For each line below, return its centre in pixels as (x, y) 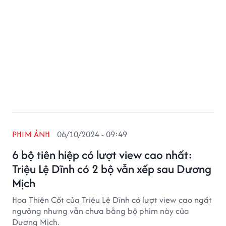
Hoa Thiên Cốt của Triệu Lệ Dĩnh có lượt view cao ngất (112, 200)
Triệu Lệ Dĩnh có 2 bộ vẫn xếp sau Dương (112, 169)
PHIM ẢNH (31, 134)
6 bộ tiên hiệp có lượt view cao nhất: (102, 155)
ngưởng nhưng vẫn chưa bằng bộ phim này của (101, 211)
